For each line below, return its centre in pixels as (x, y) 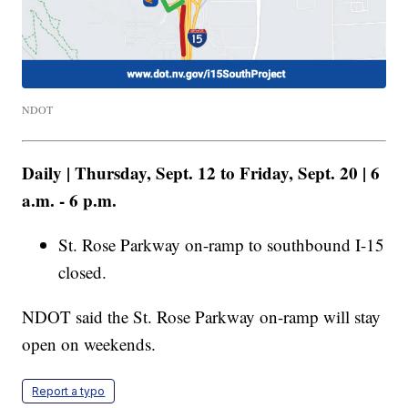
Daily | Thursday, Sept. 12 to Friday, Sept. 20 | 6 (201, 172)
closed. (83, 271)
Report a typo (69, 391)
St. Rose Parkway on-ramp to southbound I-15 (222, 244)
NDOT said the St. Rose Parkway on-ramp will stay (202, 316)
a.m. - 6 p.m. (70, 199)
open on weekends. (89, 343)
